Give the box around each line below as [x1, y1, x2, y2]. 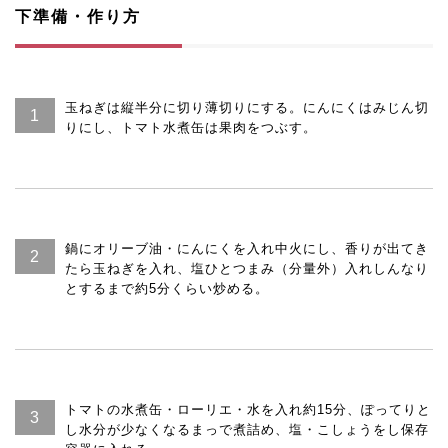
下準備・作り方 [15, 8, 141, 25]
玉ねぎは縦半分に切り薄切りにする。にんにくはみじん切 [65, 100, 429, 115]
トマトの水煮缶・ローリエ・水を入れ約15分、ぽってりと [65, 402, 431, 417]
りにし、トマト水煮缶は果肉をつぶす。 [65, 120, 317, 135]
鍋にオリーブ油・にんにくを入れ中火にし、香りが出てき [65, 241, 429, 256]
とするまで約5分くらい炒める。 [65, 281, 269, 296]
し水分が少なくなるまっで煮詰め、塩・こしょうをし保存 [65, 422, 429, 437]
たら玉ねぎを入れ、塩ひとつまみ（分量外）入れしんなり [65, 261, 429, 276]
